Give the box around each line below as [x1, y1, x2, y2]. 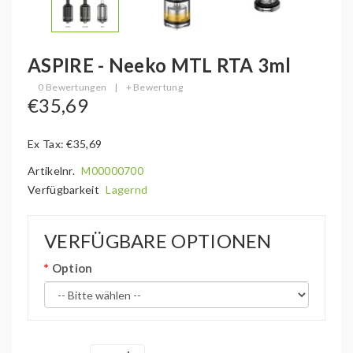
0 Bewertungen [38, 81, 107, 93]
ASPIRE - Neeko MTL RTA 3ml [28, 54, 291, 76]
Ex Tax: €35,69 [28, 137, 102, 150]
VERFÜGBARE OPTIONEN [44, 229, 272, 252]
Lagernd [106, 183, 148, 196]
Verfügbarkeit [28, 183, 102, 196]
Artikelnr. [28, 164, 78, 177]
